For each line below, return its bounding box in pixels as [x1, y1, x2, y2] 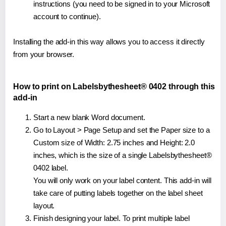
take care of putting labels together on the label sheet [33, 188, 203, 197]
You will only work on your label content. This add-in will [33, 176, 212, 185]
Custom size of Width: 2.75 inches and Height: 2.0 [33, 138, 195, 147]
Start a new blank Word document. [33, 112, 145, 122]
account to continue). [33, 12, 101, 21]
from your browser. [13, 49, 75, 59]
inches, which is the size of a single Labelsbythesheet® [33, 150, 212, 159]
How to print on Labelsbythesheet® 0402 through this [13, 82, 215, 91]
